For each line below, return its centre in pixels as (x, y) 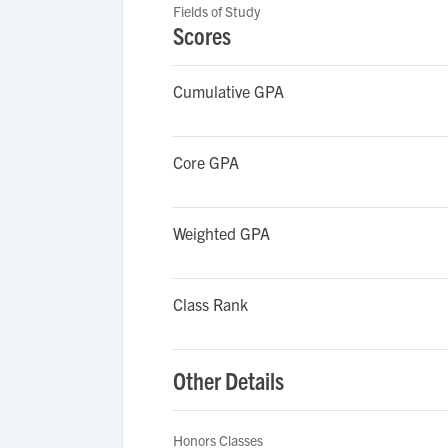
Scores (202, 35)
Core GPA (206, 162)
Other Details (228, 380)
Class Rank (210, 304)
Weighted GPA (221, 233)
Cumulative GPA (228, 91)
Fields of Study (216, 11)
